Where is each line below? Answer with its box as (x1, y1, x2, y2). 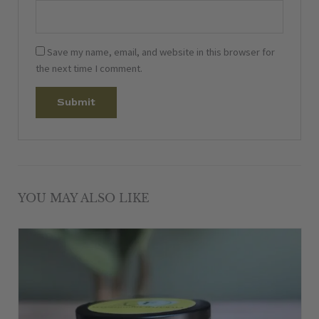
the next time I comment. (36, 61, 143, 75)
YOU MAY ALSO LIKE (18, 191, 150, 206)
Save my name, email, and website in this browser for (47, 45, 276, 58)
